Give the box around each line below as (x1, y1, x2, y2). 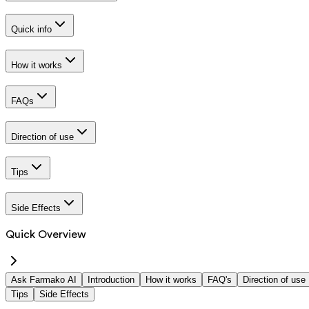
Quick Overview (6, 228, 86, 240)
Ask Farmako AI (11, 274, 77, 285)
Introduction (88, 274, 134, 285)
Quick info (11, 24, 52, 35)
